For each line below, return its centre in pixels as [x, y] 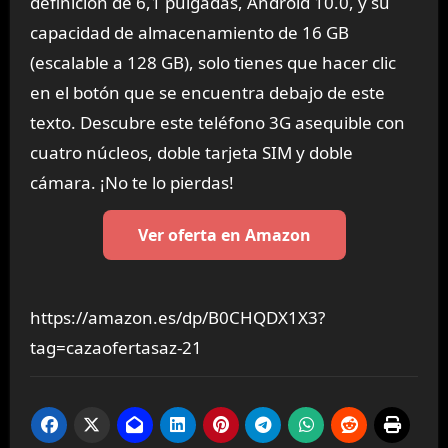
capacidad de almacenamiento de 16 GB [189, 32]
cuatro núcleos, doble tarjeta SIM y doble [191, 152]
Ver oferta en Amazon [224, 235]
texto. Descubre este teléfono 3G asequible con [217, 122]
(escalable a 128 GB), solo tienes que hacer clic [212, 62]
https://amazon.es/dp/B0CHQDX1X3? [177, 318]
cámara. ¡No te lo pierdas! [131, 182]
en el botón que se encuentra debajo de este [207, 92]
